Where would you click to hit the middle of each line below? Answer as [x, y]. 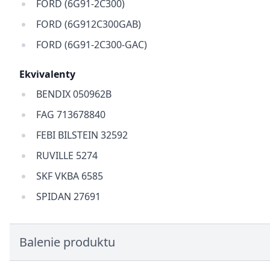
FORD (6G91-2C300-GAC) [92, 45]
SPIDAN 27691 [68, 196]
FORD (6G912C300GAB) [89, 24]
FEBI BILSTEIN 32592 [82, 135]
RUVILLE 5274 [67, 155]
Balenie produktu [67, 242]
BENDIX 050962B [74, 94]
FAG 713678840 [71, 115]
